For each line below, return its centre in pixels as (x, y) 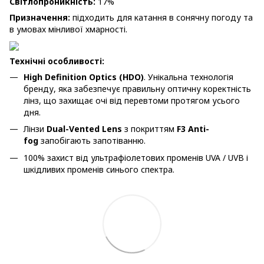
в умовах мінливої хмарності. (68, 29)
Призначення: (40, 17)
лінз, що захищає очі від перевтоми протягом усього (132, 100)
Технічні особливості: (57, 61)
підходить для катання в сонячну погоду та (161, 17)
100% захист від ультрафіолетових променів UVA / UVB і (136, 157)
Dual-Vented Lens (83, 129)
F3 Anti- (192, 129)
